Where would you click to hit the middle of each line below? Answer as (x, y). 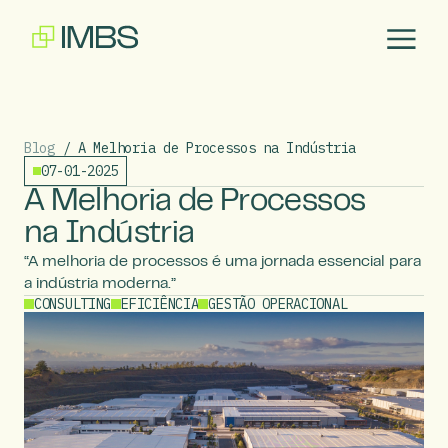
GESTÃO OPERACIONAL (278, 303)
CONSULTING (73, 303)
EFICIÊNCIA (160, 303)
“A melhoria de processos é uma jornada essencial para (222, 261)
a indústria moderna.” (100, 283)
